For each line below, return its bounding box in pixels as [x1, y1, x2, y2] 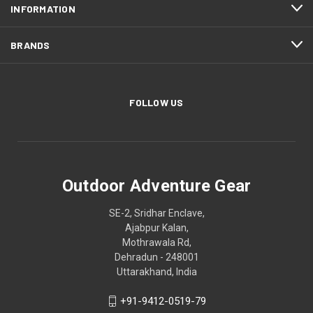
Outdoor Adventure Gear [61, 175, 252, 196]
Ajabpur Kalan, [124, 221, 189, 233]
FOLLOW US [129, 96, 184, 108]
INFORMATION [10, 2, 75, 15]
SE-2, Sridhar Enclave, [108, 207, 205, 219]
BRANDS [10, 38, 50, 51]
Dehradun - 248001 [114, 251, 199, 263]
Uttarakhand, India [116, 265, 197, 277]
